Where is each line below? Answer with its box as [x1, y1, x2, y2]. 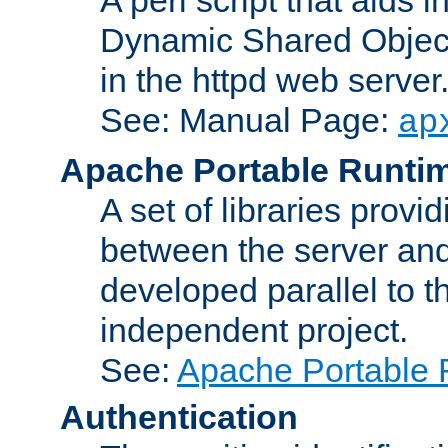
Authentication [60, 397, 298, 436]
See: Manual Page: [100, 100, 398, 139]
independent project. [100, 310, 408, 349]
